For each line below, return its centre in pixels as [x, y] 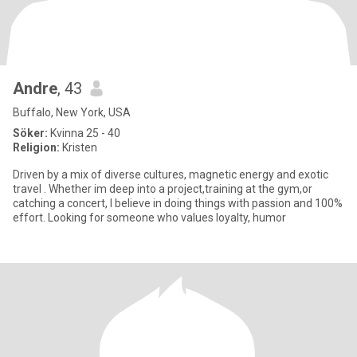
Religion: [36, 147]
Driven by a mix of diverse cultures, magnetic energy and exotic [171, 175]
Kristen [78, 147]
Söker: [30, 133]
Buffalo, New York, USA [72, 112]
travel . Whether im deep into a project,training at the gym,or [163, 189]
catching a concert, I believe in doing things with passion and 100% [178, 203]
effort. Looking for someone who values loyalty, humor [269, 218]
